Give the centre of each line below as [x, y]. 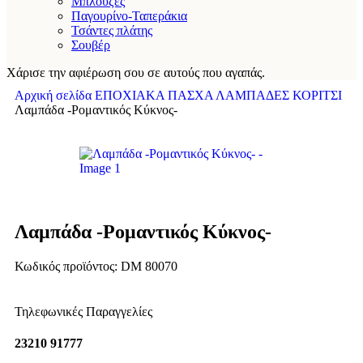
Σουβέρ [91, 45]
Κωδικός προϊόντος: [68, 266]
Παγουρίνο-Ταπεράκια [129, 16]
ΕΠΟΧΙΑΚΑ [131, 95]
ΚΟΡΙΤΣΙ [317, 95]
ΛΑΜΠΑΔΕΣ [254, 95]
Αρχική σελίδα [55, 95]
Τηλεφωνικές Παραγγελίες [83, 311]
